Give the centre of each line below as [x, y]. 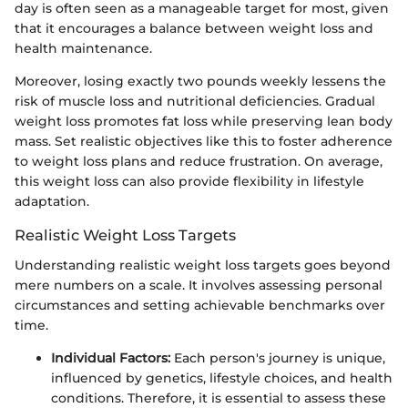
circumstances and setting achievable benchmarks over [200, 305]
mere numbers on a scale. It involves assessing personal [199, 285]
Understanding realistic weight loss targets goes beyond [203, 265]
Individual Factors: [111, 357]
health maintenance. [83, 49]
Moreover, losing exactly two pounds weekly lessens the [200, 82]
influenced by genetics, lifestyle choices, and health [222, 377]
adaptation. [52, 202]
